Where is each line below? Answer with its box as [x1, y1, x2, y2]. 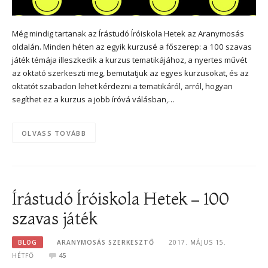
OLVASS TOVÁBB [22, 128, 86, 138]
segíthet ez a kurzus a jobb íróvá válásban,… [12, 93, 175, 105]
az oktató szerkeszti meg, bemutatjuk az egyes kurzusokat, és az [12, 67, 249, 78]
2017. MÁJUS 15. [168, 237, 226, 246]
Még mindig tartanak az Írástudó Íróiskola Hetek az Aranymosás [12, 28, 244, 39]
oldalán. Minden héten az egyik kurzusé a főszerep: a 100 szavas [12, 41, 252, 52]
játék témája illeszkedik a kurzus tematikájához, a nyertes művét [12, 54, 247, 65]
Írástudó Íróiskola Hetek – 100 [12, 188, 229, 209]
